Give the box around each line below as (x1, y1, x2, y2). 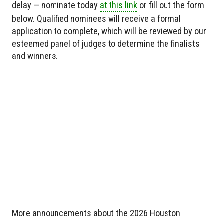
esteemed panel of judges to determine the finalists (12, 38, 200, 49)
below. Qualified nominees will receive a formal (12, 13, 181, 24)
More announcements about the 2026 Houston (12, 207, 180, 218)
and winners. (12, 50, 58, 61)
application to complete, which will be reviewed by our (12, 25, 206, 36)
